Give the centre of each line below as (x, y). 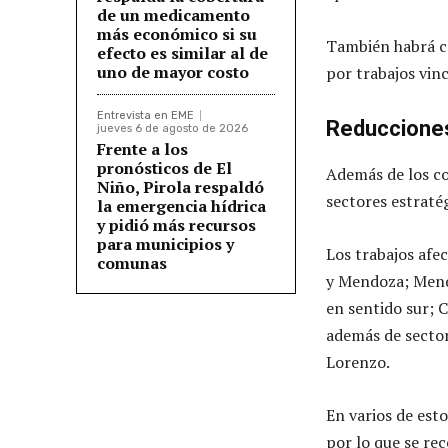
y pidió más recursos (176, 224)
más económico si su (177, 33)
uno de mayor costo (173, 71)
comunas (132, 262)
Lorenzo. (358, 361)
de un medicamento (173, 14)
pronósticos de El (164, 167)
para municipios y (165, 243)
